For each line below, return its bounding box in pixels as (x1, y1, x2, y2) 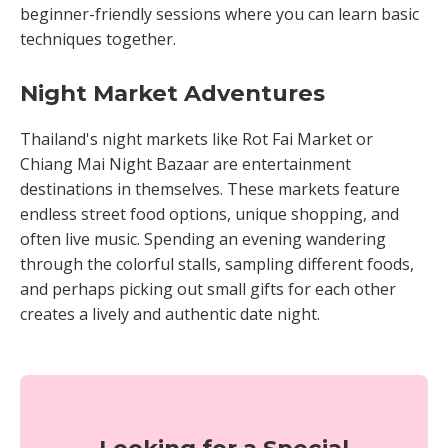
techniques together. (20, 28, 176, 50)
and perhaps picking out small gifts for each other (20, 278, 396, 300)
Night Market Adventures (20, 79, 325, 107)
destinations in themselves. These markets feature (20, 178, 400, 200)
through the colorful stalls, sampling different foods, (20, 253, 414, 275)
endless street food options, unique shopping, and (20, 203, 399, 225)
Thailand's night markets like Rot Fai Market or (20, 128, 373, 150)
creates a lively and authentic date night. (20, 303, 320, 325)
